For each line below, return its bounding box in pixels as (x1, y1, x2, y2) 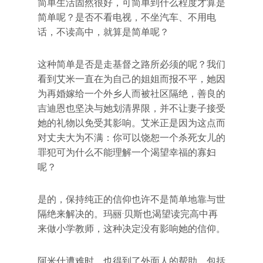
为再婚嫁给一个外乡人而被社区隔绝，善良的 (38, 87, 225, 99)
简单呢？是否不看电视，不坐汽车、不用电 (38, 11, 216, 23)
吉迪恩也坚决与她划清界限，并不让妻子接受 (38, 102, 225, 114)
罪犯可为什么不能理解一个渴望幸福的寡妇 (38, 146, 216, 158)
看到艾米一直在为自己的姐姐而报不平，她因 (38, 73, 225, 85)
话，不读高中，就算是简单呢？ (38, 26, 169, 38)
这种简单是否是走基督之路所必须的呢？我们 (38, 58, 225, 70)
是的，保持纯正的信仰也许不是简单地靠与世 (38, 193, 225, 205)
